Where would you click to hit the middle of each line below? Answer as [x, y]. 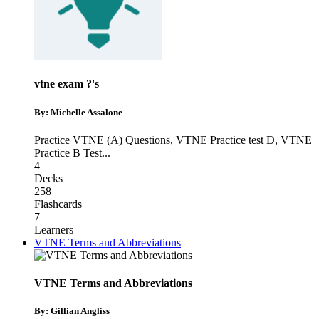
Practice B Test [68, 152]
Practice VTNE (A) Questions [102, 140]
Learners [54, 229]
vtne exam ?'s [67, 84]
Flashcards [58, 204]
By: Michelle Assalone [78, 112]
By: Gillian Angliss [72, 311]
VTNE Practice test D [225, 140]
